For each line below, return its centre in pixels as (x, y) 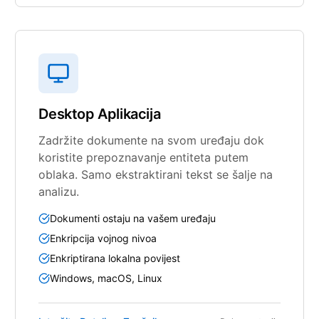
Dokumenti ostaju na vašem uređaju (133, 218)
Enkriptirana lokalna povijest (115, 258)
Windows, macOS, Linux (106, 278)
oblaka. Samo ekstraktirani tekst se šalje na (156, 174)
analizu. (59, 191)
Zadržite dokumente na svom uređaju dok (152, 140)
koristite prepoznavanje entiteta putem (144, 157)
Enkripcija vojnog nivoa (104, 238)
